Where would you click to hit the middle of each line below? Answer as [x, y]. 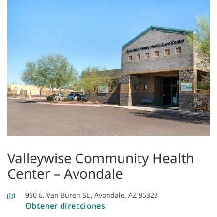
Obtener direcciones [65, 206]
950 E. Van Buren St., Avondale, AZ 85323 [92, 195]
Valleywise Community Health [101, 158]
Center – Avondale [65, 173]
